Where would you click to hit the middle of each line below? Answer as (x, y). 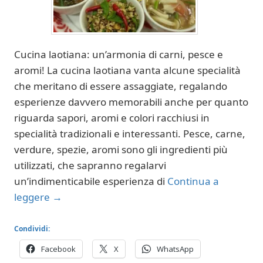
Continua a (193, 181)
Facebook (58, 249)
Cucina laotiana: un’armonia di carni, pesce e (119, 54)
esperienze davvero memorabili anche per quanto (131, 102)
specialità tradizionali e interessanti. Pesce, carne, (130, 134)
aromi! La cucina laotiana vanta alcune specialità (127, 70)
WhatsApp (175, 249)
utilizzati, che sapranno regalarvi (90, 165)
